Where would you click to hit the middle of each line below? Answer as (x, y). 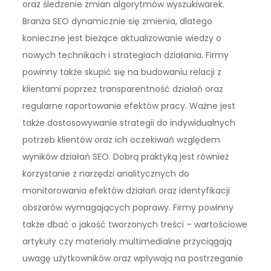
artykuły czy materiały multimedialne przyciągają (127, 242)
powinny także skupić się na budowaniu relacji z (122, 72)
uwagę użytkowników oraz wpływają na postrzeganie (133, 259)
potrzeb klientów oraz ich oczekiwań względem (122, 140)
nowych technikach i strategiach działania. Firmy (126, 55)
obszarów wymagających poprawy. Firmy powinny (128, 208)
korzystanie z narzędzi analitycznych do (106, 174)
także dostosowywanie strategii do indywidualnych (129, 123)
